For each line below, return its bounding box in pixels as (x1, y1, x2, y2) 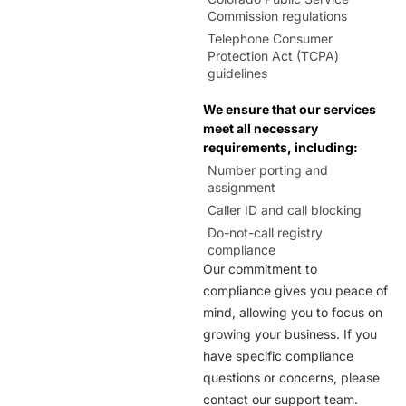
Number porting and (208, 161, 328, 178)
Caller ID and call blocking (208, 201, 362, 217)
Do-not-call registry (208, 224, 323, 240)
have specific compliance (203, 347, 353, 363)
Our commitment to (203, 260, 317, 276)
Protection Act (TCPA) (208, 48, 339, 64)
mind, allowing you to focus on (203, 304, 382, 320)
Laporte (41, 285, 92, 304)
